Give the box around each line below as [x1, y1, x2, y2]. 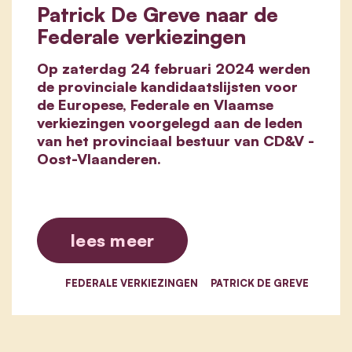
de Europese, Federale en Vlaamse [37, 95, 273, 113]
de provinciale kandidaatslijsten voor [37, 77, 298, 95]
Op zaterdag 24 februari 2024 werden [37, 59, 310, 77]
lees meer [71, 229, 155, 251]
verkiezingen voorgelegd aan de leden [37, 113, 302, 131]
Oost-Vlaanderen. [37, 149, 161, 167]
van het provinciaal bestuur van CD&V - [37, 131, 314, 149]
